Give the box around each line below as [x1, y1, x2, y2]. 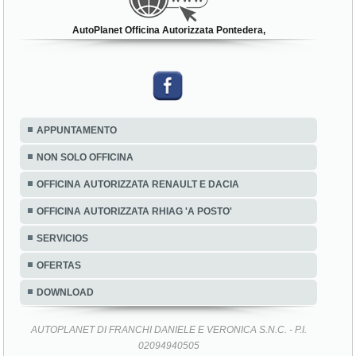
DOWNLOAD [37, 287, 95, 299]
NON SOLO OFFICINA [37, 152, 134, 164]
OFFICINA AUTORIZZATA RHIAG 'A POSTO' [37, 206, 233, 218]
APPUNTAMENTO [37, 125, 118, 137]
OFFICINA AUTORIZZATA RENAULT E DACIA [37, 179, 240, 191]
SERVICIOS [37, 233, 89, 245]
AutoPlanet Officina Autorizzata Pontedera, [72, 25, 265, 37]
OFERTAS [37, 260, 82, 272]
